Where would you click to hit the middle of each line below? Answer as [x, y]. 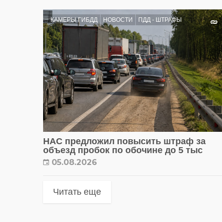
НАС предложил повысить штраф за [124, 141]
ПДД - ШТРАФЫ [160, 20]
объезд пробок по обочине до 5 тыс [123, 150]
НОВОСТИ [118, 20]
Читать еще [77, 192]
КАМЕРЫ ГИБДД [74, 20]
